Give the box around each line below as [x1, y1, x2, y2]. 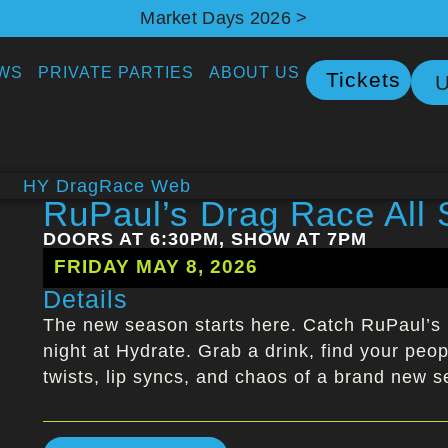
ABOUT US [209, 64, 301, 82]
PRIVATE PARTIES [38, 64, 195, 82]
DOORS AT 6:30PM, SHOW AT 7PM [42, 228, 367, 249]
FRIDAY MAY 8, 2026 [53, 254, 258, 277]
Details [42, 285, 128, 313]
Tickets [326, 68, 402, 92]
